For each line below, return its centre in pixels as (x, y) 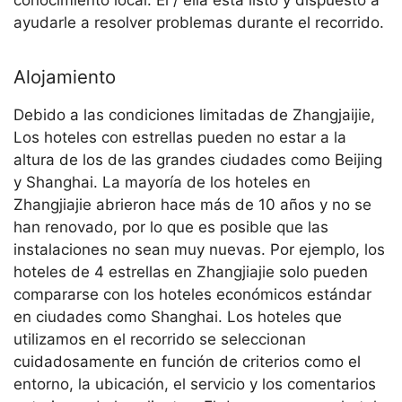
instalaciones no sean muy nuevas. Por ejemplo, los (199, 249)
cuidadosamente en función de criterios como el (187, 361)
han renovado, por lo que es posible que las (171, 227)
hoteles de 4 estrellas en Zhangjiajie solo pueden (191, 271)
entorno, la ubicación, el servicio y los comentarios (195, 384)
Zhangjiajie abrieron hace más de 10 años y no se (192, 204)
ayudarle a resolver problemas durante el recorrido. (199, 22)
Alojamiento (65, 76)
